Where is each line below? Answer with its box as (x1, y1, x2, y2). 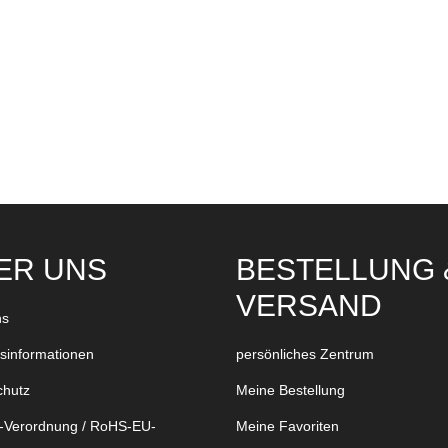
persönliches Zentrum (236, 345, 374, 362)
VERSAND (236, 288, 382, 322)
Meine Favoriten (236, 417, 339, 434)
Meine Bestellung (236, 381, 345, 398)
